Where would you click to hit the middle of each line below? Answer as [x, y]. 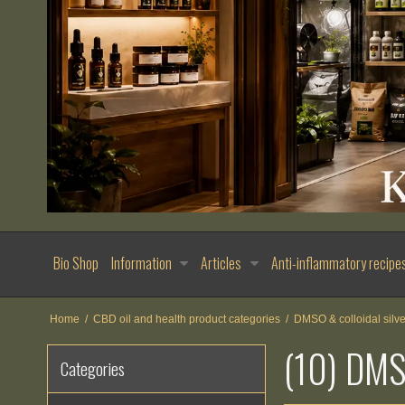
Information [141, 263]
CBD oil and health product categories [186, 320]
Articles [221, 263]
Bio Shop [76, 263]
